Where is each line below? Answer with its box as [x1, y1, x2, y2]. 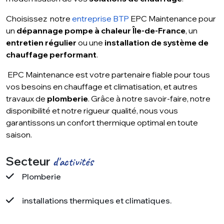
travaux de [6, 93, 47, 104]
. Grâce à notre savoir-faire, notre [88, 93, 210, 104]
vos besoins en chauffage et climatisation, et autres [6, 81, 197, 92]
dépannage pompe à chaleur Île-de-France [16, 25, 185, 36]
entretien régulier [6, 37, 76, 48]
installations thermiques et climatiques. [22, 195, 171, 206]
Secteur [6, 153, 53, 169]
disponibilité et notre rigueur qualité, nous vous [6, 105, 178, 116]
